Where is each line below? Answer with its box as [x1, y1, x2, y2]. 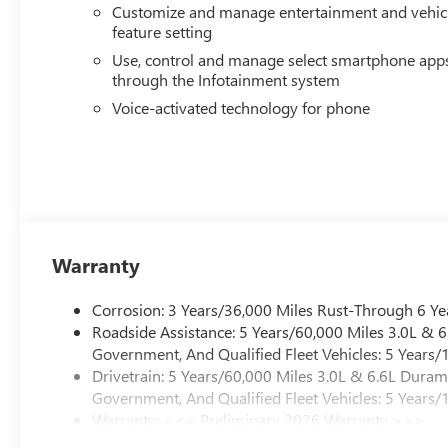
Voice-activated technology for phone [112, 96, 371, 118]
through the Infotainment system [112, 68, 341, 90]
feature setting [112, 20, 213, 42]
